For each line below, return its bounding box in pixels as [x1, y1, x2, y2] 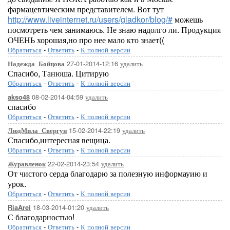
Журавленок [8, 159, 46, 168]
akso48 [8, 92, 30, 102]
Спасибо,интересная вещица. [8, 134, 110, 146]
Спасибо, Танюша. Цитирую [8, 67, 109, 79]
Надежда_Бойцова [8, 59, 65, 68]
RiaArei [8, 203, 31, 212]
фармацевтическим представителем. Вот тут [8, 3, 164, 15]
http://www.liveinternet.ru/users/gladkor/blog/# [8, 13, 172, 25]
